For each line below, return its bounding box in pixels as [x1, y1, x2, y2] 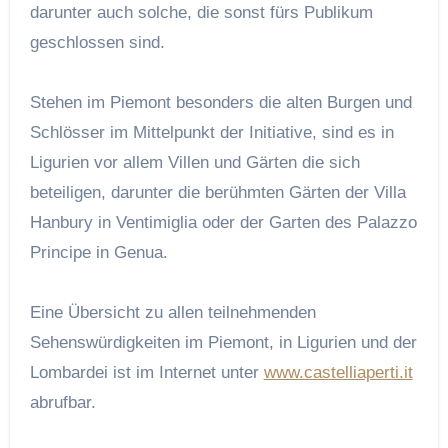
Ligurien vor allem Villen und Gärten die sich [29, 152, 360, 172]
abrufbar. [29, 392, 96, 412]
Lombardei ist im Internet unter [29, 362, 264, 382]
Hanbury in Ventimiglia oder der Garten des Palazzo [29, 212, 417, 232]
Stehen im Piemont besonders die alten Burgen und [29, 92, 412, 112]
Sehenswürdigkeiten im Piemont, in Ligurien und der [29, 332, 417, 352]
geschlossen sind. [29, 32, 165, 52]
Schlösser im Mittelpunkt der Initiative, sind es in [29, 122, 394, 142]
